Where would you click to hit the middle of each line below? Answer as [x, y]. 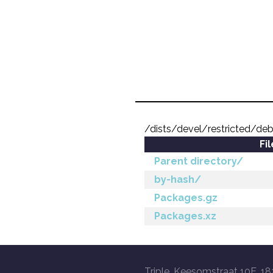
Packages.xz [185, 216]
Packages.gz [186, 198]
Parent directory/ [199, 161]
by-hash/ [178, 179]
